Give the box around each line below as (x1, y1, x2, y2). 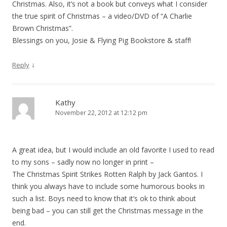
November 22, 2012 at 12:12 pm (55, 108, 147, 117)
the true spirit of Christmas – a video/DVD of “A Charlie (12, 11, 192, 21)
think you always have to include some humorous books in (12, 181, 205, 191)
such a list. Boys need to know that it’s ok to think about (12, 194, 196, 203)
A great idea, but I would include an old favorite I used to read (12, 145, 214, 155)
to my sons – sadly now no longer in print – (12, 157, 154, 167)
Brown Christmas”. (12, 23, 73, 33)
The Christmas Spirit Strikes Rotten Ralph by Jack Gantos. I (12, 169, 203, 179)
